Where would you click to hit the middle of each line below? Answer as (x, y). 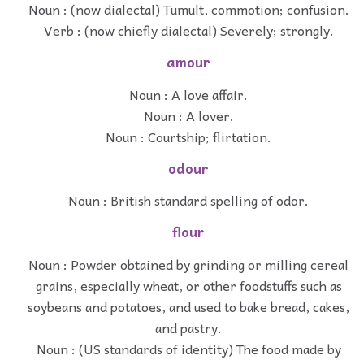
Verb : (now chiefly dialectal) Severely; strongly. (188, 30)
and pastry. (188, 327)
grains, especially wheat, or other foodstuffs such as (188, 285)
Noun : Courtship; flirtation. (188, 136)
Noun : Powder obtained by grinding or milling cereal (188, 264)
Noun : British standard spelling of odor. (188, 200)
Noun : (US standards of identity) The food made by (188, 348)
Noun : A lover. (188, 115)
